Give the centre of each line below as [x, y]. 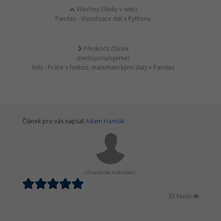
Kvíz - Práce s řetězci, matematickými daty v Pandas [103, 68]
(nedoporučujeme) [103, 58]
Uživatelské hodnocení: [110, 173]
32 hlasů [181, 196]
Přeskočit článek [105, 49]
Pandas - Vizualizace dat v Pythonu [103, 19]
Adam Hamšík [105, 121]
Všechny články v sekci [106, 9]
